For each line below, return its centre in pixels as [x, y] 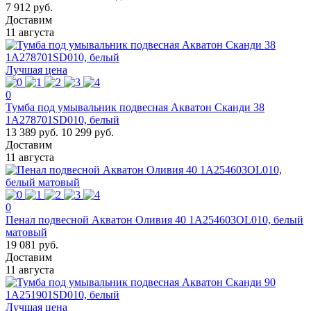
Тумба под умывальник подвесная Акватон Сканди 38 [135, 107]
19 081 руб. [32, 244]
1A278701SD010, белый [62, 119]
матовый [26, 232]
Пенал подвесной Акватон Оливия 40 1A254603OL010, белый [154, 219]
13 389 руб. [32, 132]
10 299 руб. [87, 132]
